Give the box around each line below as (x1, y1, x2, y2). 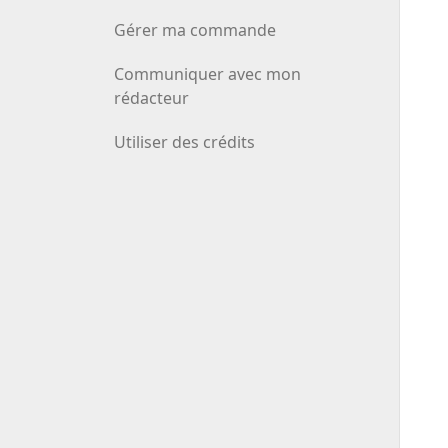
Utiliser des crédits (114, 130, 255, 153)
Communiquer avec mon (114, 62, 301, 85)
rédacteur (114, 86, 189, 109)
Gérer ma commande (114, 18, 276, 41)
